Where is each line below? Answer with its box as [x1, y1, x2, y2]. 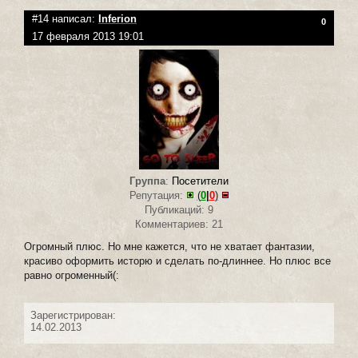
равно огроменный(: [24, 269, 119, 282]
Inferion [98, 13, 137, 26]
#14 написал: [32, 13, 98, 26]
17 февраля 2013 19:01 [32, 30, 144, 43]
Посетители [172, 175, 229, 188]
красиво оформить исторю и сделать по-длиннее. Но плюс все [24, 255, 331, 268]
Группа [129, 175, 165, 188]
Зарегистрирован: [30, 309, 116, 322]
